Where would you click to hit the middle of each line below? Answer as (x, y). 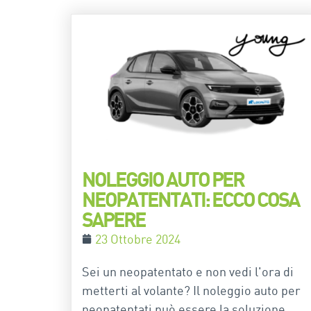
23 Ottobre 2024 (138, 238)
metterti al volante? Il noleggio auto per (191, 290)
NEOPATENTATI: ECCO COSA (191, 199)
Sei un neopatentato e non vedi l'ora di (188, 271)
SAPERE (114, 219)
